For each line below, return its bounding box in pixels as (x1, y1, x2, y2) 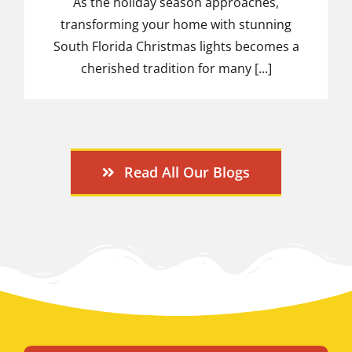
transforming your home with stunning (60, 15, 291, 33)
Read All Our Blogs (124, 162, 251, 181)
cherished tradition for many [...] (80, 59, 272, 77)
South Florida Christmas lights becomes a (53, 37, 299, 55)
